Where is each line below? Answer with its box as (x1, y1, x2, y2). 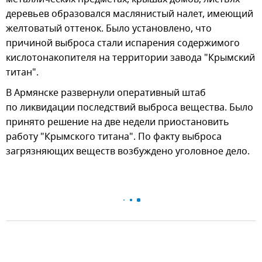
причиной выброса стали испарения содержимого (6, 36, 240, 51)
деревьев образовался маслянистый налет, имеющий (6, 7, 253, 22)
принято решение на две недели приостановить (6, 115, 229, 130)
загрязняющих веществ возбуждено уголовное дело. (6, 144, 250, 159)
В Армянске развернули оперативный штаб (6, 86, 206, 101)
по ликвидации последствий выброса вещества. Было (6, 101, 253, 115)
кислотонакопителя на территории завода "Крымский (6, 51, 255, 65)
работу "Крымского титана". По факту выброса (6, 130, 222, 144)
